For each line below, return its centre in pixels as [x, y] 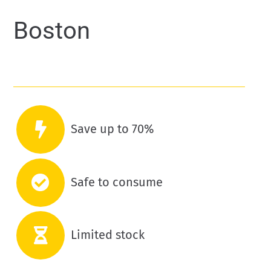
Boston [52, 31]
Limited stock [108, 235]
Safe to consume [117, 182]
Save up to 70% [113, 129]
